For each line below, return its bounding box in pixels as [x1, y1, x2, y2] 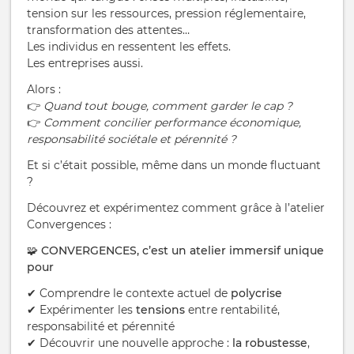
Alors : [27, 82, 61, 97]
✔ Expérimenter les [27, 303, 136, 318]
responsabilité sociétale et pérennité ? [27, 132, 236, 147]
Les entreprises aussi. [27, 56, 143, 71]
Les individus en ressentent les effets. [27, 40, 231, 55]
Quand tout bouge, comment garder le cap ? [43, 99, 292, 114]
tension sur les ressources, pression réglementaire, [27, 6, 306, 21]
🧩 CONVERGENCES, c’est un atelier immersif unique [27, 243, 324, 258]
